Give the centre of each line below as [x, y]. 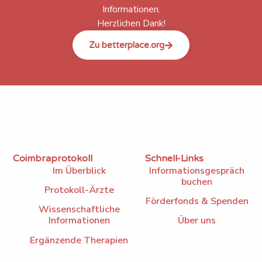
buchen [197, 182]
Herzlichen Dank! [131, 24]
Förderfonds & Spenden [197, 201]
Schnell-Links [174, 158]
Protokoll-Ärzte [79, 190]
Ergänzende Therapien [79, 240]
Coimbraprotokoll [53, 158]
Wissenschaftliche [79, 210]
